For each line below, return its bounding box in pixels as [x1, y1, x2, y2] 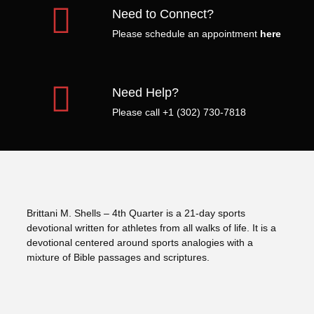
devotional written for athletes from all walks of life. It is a [27, 222, 276, 234]
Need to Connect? [111, 6, 214, 21]
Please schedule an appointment [111, 27, 260, 39]
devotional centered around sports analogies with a [27, 237, 253, 249]
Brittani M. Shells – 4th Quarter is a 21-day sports [27, 207, 245, 219]
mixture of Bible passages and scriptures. [27, 252, 210, 264]
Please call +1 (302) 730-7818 [111, 106, 246, 118]
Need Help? [111, 85, 179, 100]
